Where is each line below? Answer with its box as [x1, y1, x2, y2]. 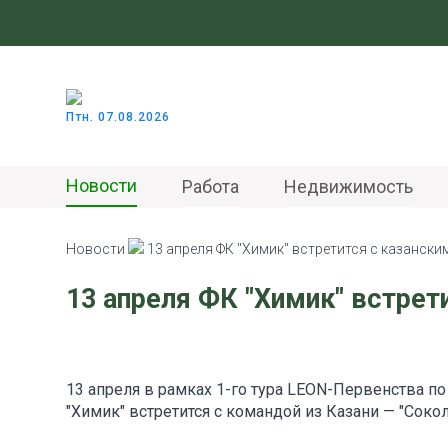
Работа [182, 175, 239, 197]
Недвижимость [284, 175, 413, 197]
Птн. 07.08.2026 [66, 109, 170, 124]
